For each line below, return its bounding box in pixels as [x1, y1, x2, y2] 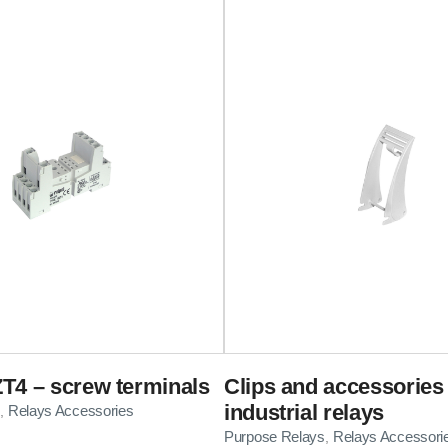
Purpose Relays [224, 427, 325, 445]
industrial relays [224, 399, 384, 425]
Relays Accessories [7, 401, 134, 419]
